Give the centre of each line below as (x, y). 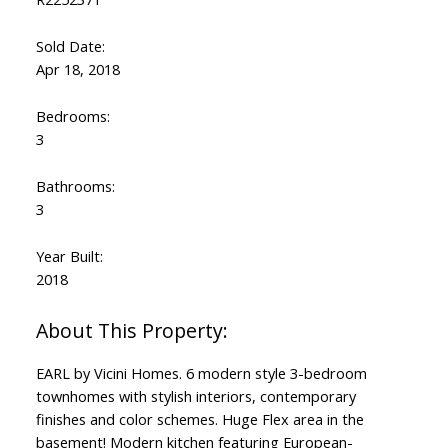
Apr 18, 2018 (77, 69)
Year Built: (69, 256)
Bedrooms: (72, 116)
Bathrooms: (75, 186)
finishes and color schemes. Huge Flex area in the (199, 419)
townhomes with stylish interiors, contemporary (195, 396)
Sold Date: (70, 46)
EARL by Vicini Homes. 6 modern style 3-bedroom (201, 373)
